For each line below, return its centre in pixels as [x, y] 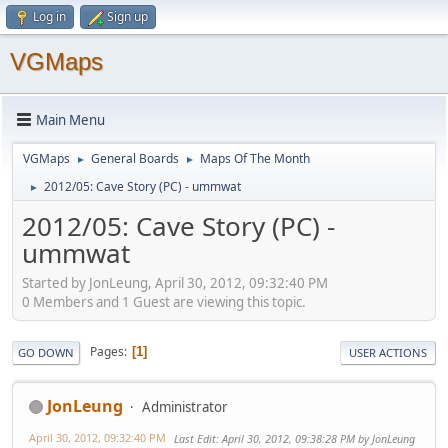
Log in [49, 16]
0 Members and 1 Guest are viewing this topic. [164, 301]
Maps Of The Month [255, 158]
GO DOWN [46, 352]
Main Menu [70, 119]
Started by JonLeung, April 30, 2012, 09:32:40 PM [175, 282]
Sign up [127, 16]
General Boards [135, 158]
